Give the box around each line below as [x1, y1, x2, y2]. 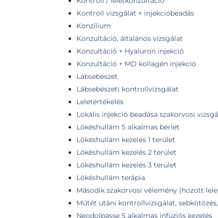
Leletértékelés [76, 97, 124, 106]
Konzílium [76, 21, 111, 30]
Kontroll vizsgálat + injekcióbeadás [76, 9, 194, 18]
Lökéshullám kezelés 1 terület [76, 135, 175, 144]
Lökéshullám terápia [76, 173, 145, 182]
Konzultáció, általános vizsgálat [76, 34, 183, 43]
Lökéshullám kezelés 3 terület [76, 161, 177, 169]
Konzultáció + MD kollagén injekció [76, 59, 196, 68]
